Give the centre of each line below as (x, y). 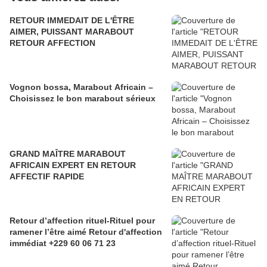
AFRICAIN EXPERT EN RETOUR (73, 165)
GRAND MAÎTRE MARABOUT (68, 154)
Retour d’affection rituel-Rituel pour (82, 221)
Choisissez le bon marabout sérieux (83, 99)
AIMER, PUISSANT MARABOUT (72, 32)
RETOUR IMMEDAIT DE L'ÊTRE (72, 21)
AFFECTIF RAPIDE (47, 177)
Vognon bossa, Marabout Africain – (81, 87)
